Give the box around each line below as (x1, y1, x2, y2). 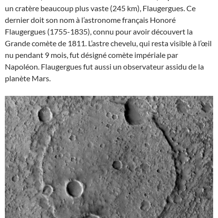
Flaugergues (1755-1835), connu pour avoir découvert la (5, 26, 193, 36)
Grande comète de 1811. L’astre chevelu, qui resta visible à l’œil (5, 38, 212, 48)
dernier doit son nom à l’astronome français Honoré (5, 15, 176, 24)
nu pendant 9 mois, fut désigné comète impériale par (5, 50, 178, 59)
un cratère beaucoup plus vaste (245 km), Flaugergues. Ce (5, 3, 196, 13)
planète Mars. (5, 73, 51, 83)
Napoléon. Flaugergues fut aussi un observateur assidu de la (5, 61, 204, 71)
